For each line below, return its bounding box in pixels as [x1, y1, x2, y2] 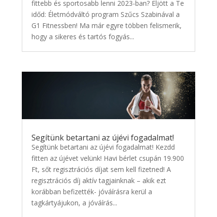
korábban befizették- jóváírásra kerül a [31, 187, 152, 197]
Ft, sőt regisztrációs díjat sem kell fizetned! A [31, 165, 171, 174]
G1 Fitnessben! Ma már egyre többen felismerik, [31, 20, 182, 30]
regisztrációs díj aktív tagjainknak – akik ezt [31, 176, 166, 186]
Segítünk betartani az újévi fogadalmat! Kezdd [31, 142, 175, 152]
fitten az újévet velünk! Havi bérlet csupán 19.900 [31, 154, 184, 163]
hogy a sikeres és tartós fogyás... [31, 31, 134, 41]
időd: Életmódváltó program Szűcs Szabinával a [31, 9, 180, 19]
